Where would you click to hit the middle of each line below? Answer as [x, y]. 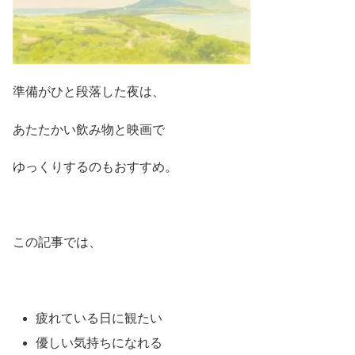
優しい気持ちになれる [99, 342]
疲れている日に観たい [99, 318]
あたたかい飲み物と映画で [89, 129]
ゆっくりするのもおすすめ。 [95, 167]
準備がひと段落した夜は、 [89, 92]
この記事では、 [57, 242]
